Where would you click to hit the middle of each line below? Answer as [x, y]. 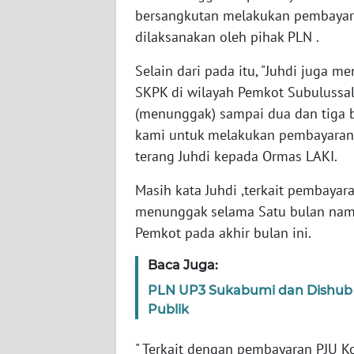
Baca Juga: [183, 265]
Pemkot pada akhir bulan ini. [223, 232]
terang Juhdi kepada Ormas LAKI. [236, 156]
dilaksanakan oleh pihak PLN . [227, 36]
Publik [168, 309]
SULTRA [49, 242]
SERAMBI [53, 125]
